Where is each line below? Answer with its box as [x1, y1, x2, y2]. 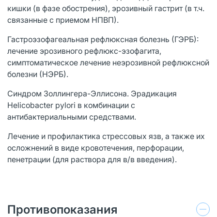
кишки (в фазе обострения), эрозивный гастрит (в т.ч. [7, 3, 204, 13]
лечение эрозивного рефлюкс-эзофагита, [7, 46, 161, 56]
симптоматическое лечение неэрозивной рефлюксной [7, 57, 209, 67]
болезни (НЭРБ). [7, 69, 68, 79]
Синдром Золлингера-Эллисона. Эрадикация [7, 88, 177, 98]
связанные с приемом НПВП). [7, 15, 119, 25]
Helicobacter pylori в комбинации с [7, 100, 135, 110]
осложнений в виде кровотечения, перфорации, [7, 142, 184, 153]
